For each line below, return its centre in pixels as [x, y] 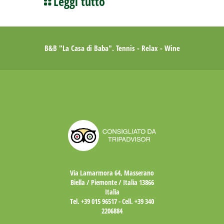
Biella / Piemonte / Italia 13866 [112, 182]
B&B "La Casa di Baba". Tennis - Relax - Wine [112, 48]
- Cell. [126, 201]
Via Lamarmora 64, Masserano [112, 172]
